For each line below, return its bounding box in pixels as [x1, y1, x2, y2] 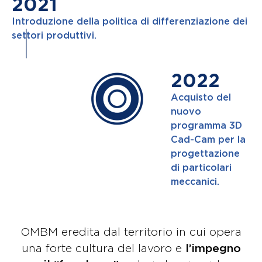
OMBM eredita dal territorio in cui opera [20, 227, 242, 237]
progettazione [171, 149, 240, 158]
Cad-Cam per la [171, 135, 246, 144]
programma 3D [171, 121, 242, 130]
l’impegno [185, 243, 241, 254]
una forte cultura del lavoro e [21, 243, 185, 254]
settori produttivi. [12, 31, 96, 40]
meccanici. [171, 177, 219, 187]
